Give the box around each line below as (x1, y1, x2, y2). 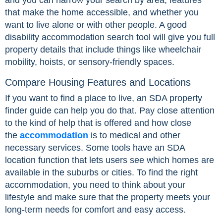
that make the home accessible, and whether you (5, 7, 199, 18)
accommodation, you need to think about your (5, 180, 185, 190)
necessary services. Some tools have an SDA (5, 143, 185, 153)
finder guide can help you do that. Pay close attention (5, 106, 215, 116)
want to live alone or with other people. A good (5, 20, 187, 30)
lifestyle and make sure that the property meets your (5, 192, 210, 203)
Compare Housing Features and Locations (5, 77, 191, 88)
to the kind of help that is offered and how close (5, 118, 191, 128)
